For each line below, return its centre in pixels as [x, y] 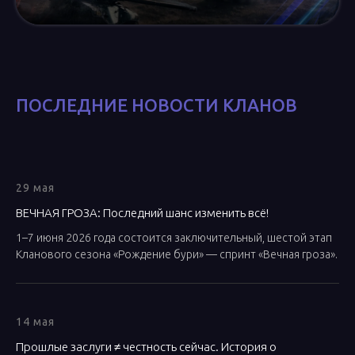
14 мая [35, 322]
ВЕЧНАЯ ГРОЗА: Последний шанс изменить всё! [142, 213]
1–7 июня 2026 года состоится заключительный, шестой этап [174, 238]
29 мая [35, 188]
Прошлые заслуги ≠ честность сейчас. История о [146, 347]
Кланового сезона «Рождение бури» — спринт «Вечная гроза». [177, 254]
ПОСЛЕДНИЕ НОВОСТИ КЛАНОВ [157, 105]
